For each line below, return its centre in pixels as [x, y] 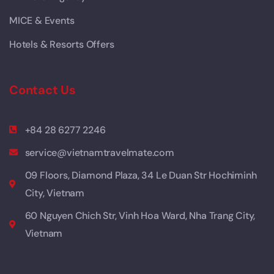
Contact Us [43, 90]
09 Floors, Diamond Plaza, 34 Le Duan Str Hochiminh [141, 175]
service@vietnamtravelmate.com [99, 152]
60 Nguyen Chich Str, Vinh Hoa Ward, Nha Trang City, [140, 215]
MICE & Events [42, 20]
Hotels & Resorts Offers [62, 44]
